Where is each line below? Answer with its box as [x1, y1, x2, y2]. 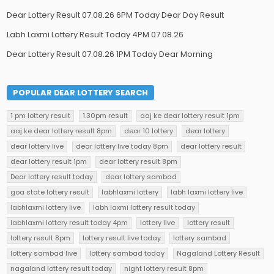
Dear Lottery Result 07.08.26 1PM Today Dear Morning [7, 48, 213, 60]
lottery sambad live [10, 248, 78, 258]
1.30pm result [83, 110, 128, 120]
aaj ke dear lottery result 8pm [10, 125, 113, 136]
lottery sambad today [89, 248, 165, 258]
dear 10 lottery [124, 125, 174, 136]
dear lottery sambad [105, 171, 177, 182]
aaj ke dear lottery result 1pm [140, 110, 240, 120]
